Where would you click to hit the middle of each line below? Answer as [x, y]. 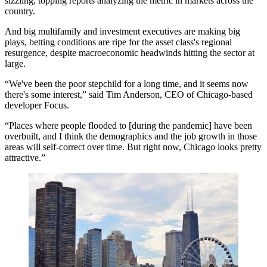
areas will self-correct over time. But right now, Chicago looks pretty [133, 147]
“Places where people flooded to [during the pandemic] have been [128, 125]
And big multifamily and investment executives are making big [122, 31]
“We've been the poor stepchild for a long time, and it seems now [127, 84]
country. [20, 11]
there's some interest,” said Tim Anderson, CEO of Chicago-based [129, 94]
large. [15, 63]
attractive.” [25, 158]
